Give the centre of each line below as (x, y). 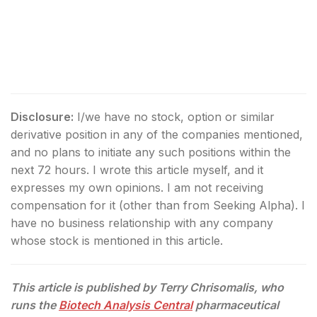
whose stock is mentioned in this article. (117, 240)
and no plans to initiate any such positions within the (151, 152)
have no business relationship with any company (142, 223)
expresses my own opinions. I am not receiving (137, 187)
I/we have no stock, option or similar (176, 116)
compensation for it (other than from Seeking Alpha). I (158, 205)
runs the (33, 305)
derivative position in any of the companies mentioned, (157, 134)
